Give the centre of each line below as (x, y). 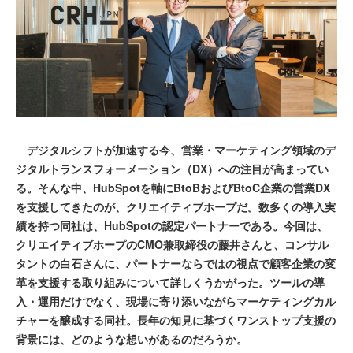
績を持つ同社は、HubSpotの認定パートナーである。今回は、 (172, 226)
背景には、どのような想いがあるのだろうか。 (132, 339)
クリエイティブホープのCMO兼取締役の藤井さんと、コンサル (172, 245)
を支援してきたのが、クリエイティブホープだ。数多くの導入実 (176, 207)
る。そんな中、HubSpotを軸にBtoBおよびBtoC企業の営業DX (173, 188)
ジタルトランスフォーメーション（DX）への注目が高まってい (172, 169)
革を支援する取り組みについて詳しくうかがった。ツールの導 (170, 282)
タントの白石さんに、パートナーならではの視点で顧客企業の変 (176, 264)
